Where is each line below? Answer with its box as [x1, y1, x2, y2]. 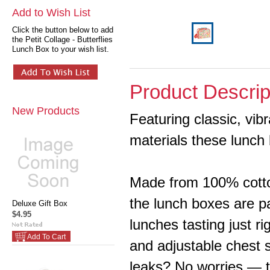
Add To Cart [27, 233, 66, 240]
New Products [12, 105, 80, 117]
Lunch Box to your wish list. [12, 45, 109, 54]
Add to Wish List [12, 7, 90, 19]
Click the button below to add [12, 25, 113, 34]
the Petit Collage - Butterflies [12, 35, 113, 44]
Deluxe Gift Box [12, 199, 67, 208]
